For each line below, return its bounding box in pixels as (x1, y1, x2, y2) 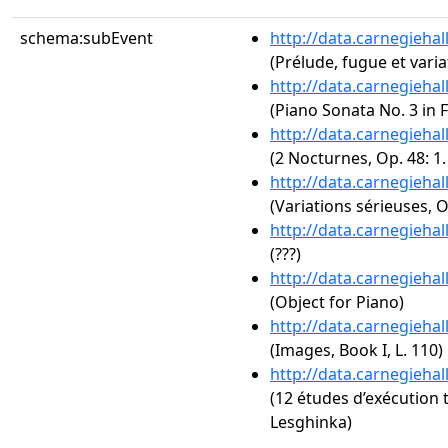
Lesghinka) (270, 411, 352, 433)
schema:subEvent (20, 27, 153, 49)
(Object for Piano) (270, 291, 404, 313)
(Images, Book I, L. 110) (270, 339, 443, 361)
